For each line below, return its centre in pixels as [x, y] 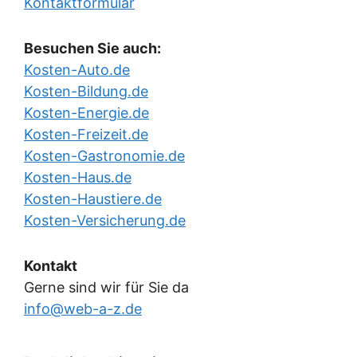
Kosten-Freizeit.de [86, 135]
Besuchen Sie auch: [92, 49]
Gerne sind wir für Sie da [106, 288]
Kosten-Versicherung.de [105, 221]
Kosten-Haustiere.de [93, 199]
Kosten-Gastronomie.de [104, 156]
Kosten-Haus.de [78, 178]
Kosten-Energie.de [86, 113]
